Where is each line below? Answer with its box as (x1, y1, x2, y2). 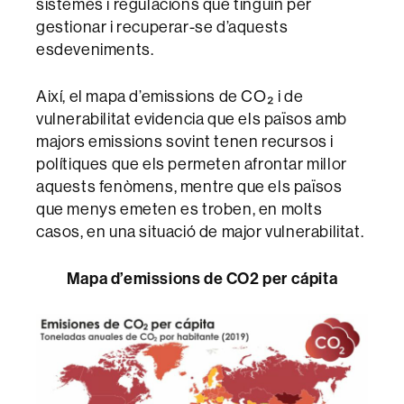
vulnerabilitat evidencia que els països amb (36, 108, 347, 130)
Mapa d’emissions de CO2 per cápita (66, 268, 338, 289)
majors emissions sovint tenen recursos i (36, 131, 335, 152)
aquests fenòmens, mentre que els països (36, 176, 343, 197)
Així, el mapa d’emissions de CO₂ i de (36, 86, 304, 107)
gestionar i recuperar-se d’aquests (36, 16, 289, 38)
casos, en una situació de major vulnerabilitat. (36, 221, 364, 243)
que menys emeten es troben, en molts (36, 198, 323, 220)
